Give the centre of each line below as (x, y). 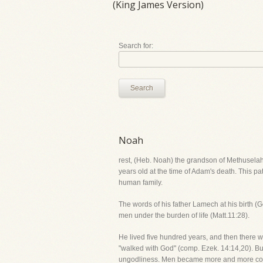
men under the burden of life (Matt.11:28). (184, 215)
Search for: (136, 46)
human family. (141, 183)
